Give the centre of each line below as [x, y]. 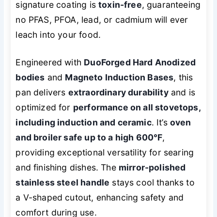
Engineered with [50, 62]
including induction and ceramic [84, 123]
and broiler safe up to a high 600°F [89, 138]
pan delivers [42, 93]
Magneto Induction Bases [119, 77]
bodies [30, 77]
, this [183, 77]
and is [182, 93]
